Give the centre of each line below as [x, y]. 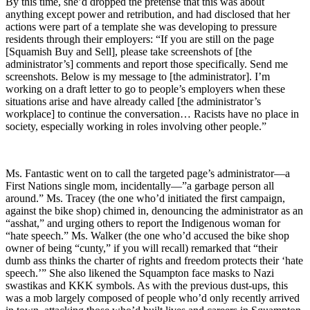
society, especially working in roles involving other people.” [136, 126]
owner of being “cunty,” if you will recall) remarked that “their [142, 248]
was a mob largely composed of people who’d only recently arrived [153, 298]
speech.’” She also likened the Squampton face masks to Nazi [140, 273]
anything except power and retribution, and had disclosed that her [148, 14]
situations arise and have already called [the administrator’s [133, 101]
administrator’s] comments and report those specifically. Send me [147, 64]
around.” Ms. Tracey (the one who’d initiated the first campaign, [145, 198]
